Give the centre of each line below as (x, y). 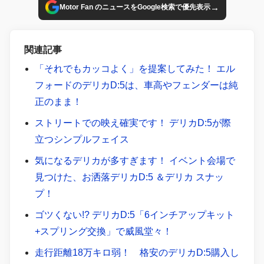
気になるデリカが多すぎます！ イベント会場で (135, 160)
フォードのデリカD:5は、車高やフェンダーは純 (136, 85)
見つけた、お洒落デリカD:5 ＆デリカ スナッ (129, 177)
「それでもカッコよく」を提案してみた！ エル (135, 68)
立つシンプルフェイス (82, 139)
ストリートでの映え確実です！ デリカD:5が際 (133, 123)
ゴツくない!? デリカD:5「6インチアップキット (134, 214)
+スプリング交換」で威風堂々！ (103, 231)
